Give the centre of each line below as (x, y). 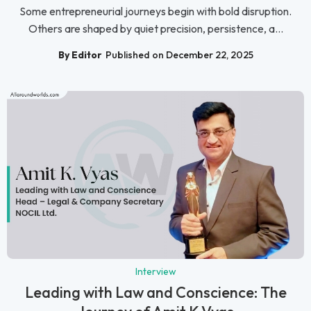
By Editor (80, 54)
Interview (155, 272)
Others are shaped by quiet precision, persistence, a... (155, 29)
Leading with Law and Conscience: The (155, 293)
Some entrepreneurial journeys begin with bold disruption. (155, 11)
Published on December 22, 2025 (179, 54)
